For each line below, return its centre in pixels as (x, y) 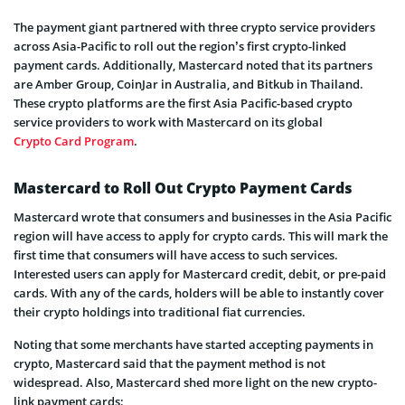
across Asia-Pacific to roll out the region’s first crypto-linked (180, 46)
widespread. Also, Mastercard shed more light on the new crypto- (195, 382)
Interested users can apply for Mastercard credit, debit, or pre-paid (200, 273)
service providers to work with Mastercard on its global (168, 122)
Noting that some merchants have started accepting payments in (193, 344)
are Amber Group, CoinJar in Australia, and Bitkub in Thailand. (188, 84)
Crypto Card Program (74, 141)
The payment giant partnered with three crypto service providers (194, 27)
